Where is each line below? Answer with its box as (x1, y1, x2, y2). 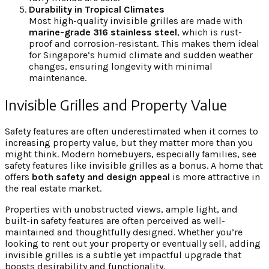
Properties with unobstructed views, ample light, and (5, 203, 238, 215)
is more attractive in (170, 171, 260, 183)
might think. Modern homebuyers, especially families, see (5, 148, 256, 160)
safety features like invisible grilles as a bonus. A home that (5, 159, 263, 171)
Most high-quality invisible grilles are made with (29, 15, 243, 27)
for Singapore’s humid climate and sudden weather (29, 49, 253, 61)
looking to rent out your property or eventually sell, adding (5, 237, 261, 249)
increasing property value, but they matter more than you (5, 136, 253, 148)
